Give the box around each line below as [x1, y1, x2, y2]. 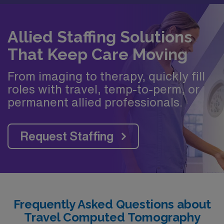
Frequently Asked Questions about [13, 196, 211, 211]
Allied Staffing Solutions [7, 27, 192, 46]
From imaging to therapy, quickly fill [7, 69, 205, 82]
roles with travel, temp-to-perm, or [7, 82, 199, 95]
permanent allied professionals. [7, 95, 182, 108]
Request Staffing [20, 129, 113, 142]
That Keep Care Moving [7, 45, 187, 63]
